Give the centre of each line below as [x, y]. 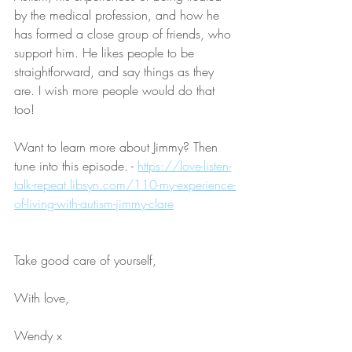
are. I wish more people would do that [116, 91]
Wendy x [38, 336]
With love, [42, 298]
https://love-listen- [184, 166]
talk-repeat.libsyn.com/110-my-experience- [125, 185]
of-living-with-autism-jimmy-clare [94, 204]
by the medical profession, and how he [119, 15]
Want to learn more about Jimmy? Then [118, 147]
